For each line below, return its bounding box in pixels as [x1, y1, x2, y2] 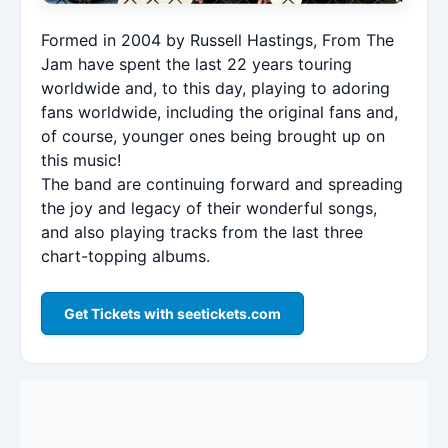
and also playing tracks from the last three [41, 221, 363, 242]
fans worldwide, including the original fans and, [41, 101, 398, 122]
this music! [41, 149, 121, 170]
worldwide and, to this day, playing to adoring [41, 77, 390, 98]
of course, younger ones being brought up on [41, 125, 385, 146]
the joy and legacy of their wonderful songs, [41, 197, 377, 218]
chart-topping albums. [41, 245, 210, 266]
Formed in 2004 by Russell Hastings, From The [41, 29, 394, 50]
